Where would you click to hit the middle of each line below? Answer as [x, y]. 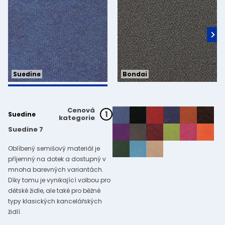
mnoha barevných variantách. [56, 170]
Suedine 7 [26, 130]
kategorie [77, 118]
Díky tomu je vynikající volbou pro [59, 180]
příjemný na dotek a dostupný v [57, 159]
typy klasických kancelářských [55, 201]
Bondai [135, 74]
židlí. [15, 212]
